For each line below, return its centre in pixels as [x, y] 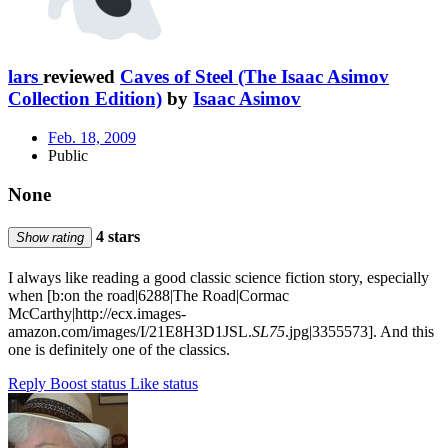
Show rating [50, 237]
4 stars [116, 236]
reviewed [81, 77]
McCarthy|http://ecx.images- [97, 314]
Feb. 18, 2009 [92, 137]
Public [68, 155]
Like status [164, 384]
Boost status [88, 384]
